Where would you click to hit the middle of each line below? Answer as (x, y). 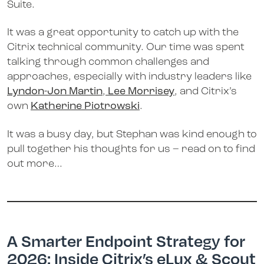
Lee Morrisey (141, 92)
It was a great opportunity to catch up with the (123, 33)
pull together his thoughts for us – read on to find (131, 149)
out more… (35, 164)
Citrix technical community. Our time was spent (126, 48)
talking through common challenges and (108, 62)
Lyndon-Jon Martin (55, 92)
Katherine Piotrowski (85, 107)
